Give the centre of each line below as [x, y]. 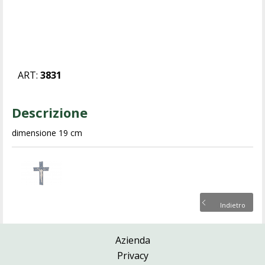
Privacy [132, 255]
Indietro [232, 205]
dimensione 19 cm [47, 132]
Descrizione [50, 112]
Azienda [132, 240]
